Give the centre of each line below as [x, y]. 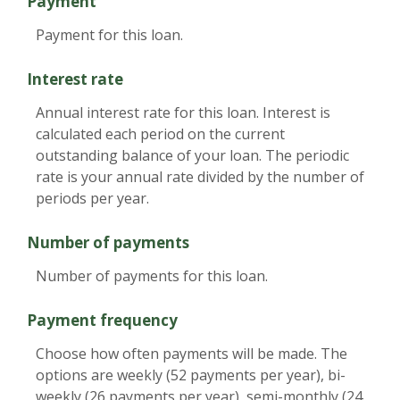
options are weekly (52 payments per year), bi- [191, 375]
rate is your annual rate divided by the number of [200, 176]
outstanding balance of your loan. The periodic [192, 155]
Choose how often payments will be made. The [192, 354]
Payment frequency [102, 321]
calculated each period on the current [160, 133]
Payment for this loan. [109, 34]
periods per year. [92, 198]
